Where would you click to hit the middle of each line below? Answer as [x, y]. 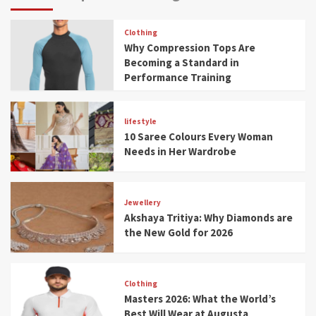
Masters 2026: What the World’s [200, 298]
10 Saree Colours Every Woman [199, 136]
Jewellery [143, 202]
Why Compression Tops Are [190, 48]
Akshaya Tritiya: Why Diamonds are [209, 217]
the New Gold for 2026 [179, 232]
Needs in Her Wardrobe [181, 151]
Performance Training [178, 77]
